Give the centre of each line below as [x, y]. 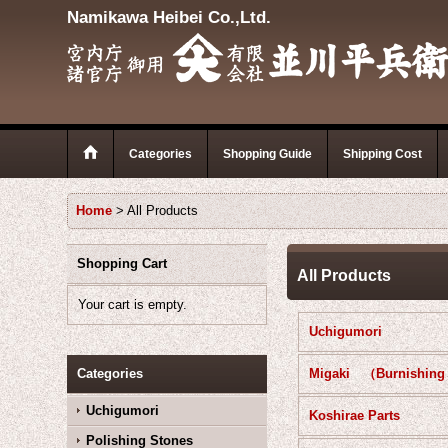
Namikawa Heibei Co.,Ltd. [169, 17]
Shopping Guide [268, 154]
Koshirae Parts [355, 415]
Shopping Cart [122, 263]
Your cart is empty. [133, 304]
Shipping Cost [383, 154]
